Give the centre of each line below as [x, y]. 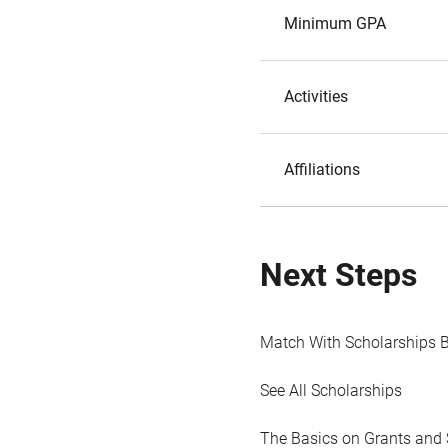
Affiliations [322, 169]
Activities [316, 96]
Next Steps [338, 275]
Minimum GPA [335, 23]
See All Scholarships [331, 390]
